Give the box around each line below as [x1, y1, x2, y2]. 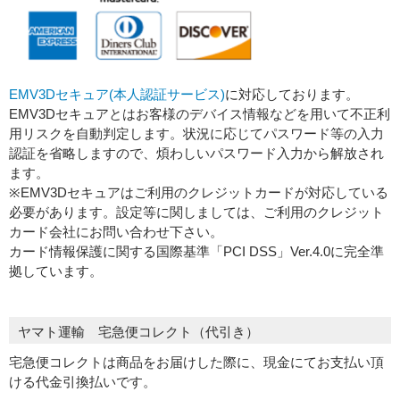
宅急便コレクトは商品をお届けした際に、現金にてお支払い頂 [9, 354, 384, 371]
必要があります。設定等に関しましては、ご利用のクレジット [9, 204, 384, 221]
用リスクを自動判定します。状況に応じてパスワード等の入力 [9, 126, 384, 142]
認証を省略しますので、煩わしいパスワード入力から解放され [9, 146, 384, 162]
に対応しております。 [225, 87, 359, 103]
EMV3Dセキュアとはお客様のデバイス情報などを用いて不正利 [9, 106, 390, 122]
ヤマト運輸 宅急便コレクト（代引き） [18, 324, 259, 340]
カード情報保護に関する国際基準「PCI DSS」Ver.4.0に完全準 [9, 244, 384, 260]
